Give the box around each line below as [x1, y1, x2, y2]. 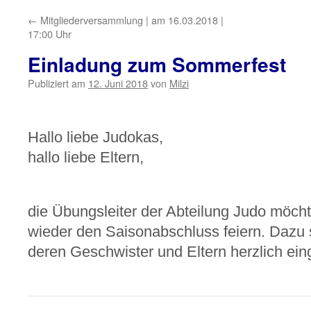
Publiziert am [28, 76, 85, 90]
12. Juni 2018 [88, 76, 148, 90]
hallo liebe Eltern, [28, 149, 144, 166]
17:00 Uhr [28, 26, 72, 41]
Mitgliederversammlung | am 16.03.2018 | [37, 12, 224, 27]
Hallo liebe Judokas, [28, 128, 163, 146]
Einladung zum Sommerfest [28, 50, 286, 78]
